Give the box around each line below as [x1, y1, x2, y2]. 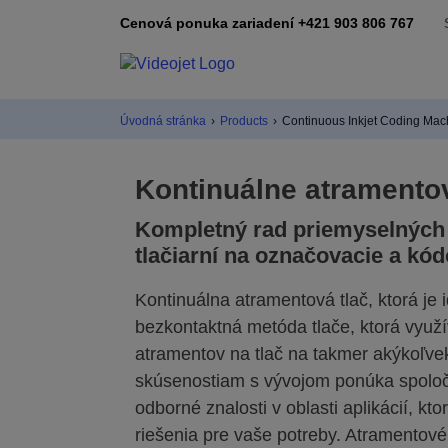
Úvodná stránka [120, 113, 206, 128]
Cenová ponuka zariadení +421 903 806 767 [120, 14, 414, 31]
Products [220, 113, 268, 128]
